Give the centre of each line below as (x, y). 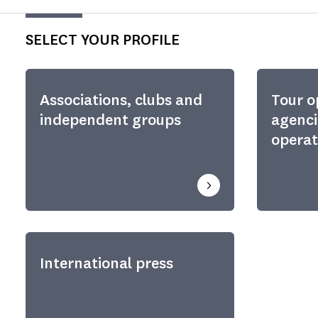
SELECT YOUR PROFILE (103, 39)
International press (106, 263)
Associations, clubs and (121, 100)
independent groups (110, 120)
